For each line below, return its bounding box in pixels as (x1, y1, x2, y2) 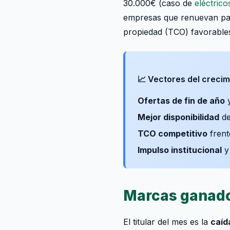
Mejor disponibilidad (138, 112, 219, 122)
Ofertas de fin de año (138, 95, 225, 106)
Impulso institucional (138, 145, 222, 155)
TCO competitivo (138, 128, 207, 139)
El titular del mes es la (123, 217, 210, 227)
